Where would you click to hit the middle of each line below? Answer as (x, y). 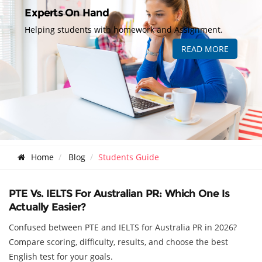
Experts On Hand (67, 13)
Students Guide (129, 157)
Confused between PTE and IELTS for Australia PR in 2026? (123, 227)
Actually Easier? (47, 207)
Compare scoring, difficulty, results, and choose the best (118, 242)
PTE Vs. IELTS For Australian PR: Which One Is (119, 194)
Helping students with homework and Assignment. (124, 29)
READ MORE (205, 49)
